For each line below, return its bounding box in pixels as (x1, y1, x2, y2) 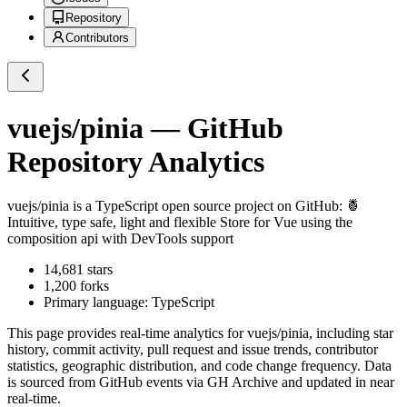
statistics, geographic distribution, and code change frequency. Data (7, 358, 392, 374)
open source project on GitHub (158, 198, 339, 214)
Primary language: (44, 294, 152, 311)
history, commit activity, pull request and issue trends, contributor (7, 342, 378, 358)
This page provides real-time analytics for (7, 325, 247, 342)
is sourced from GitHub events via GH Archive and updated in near (7, 374, 394, 391)
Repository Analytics (7, 144, 264, 178)
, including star (309, 325, 393, 342)
